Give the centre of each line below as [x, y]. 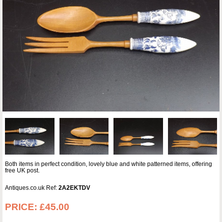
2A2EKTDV [74, 188]
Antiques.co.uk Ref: [32, 188]
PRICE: [22, 207]
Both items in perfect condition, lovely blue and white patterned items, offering [109, 164]
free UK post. [22, 171]
